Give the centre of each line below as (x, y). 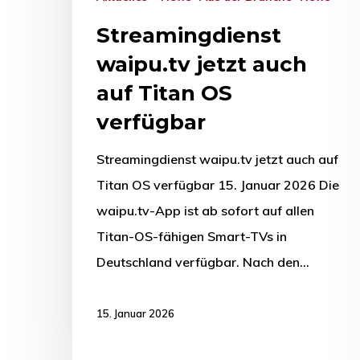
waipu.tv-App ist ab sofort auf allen (205, 210)
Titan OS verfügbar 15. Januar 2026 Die (218, 184)
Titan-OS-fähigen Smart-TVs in (192, 236)
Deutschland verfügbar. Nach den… (203, 262)
